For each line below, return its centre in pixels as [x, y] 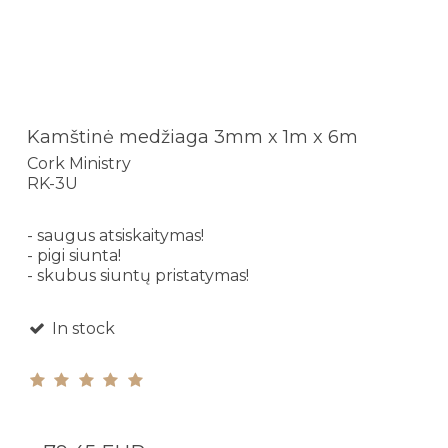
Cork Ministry [79, 163]
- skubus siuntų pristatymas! [138, 275]
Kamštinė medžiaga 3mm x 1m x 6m [192, 137]
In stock [81, 328]
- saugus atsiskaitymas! [115, 235]
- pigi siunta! [74, 255]
